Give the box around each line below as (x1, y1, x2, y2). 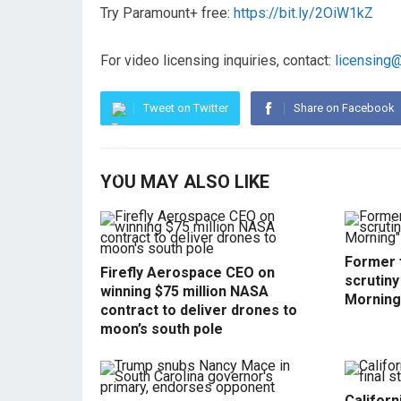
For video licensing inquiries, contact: (100, 52, 335, 69)
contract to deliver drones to (100, 302, 297, 319)
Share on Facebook (294, 101, 395, 115)
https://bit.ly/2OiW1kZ (234, 4, 373, 21)
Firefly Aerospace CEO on (100, 264, 275, 281)
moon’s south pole (100, 320, 223, 337)
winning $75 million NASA (100, 283, 269, 300)
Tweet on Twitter (143, 101, 228, 115)
